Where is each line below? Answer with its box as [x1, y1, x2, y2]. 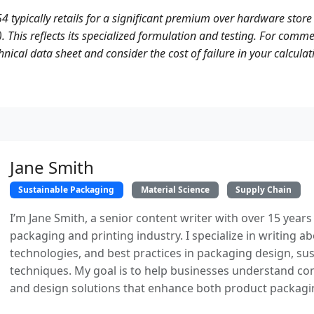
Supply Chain [235, 184, 292, 196]
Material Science [140, 184, 210, 196]
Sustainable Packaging [18, 184, 115, 196]
